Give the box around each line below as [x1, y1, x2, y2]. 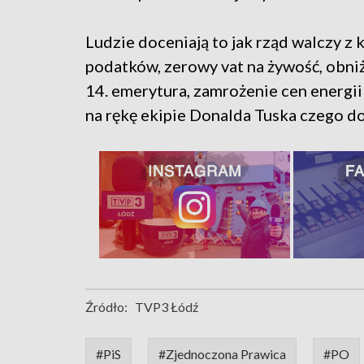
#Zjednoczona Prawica [158, 345, 286, 362]
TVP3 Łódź [135, 298, 198, 314]
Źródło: [85, 298, 128, 314]
